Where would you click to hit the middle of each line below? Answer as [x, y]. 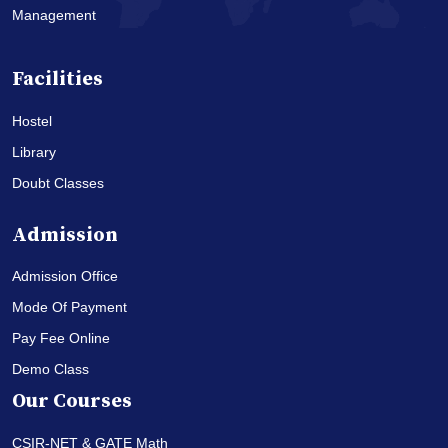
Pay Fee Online [61, 338]
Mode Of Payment [69, 307]
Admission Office [65, 276]
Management [54, 15]
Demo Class [50, 369]
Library [34, 152]
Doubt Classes [58, 183]
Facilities [57, 80]
